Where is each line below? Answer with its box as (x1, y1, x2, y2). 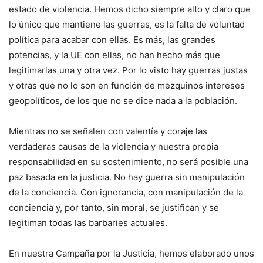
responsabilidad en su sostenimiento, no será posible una (9, 156, 248, 167)
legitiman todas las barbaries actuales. (9, 217, 167, 228)
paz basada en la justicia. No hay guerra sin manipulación (9, 171, 245, 183)
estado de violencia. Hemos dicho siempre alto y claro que (9, 3, 251, 15)
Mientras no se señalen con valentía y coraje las (9, 125, 207, 137)
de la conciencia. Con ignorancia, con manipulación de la (9, 186, 243, 198)
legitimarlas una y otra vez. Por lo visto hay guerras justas (9, 64, 248, 76)
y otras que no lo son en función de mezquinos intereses (9, 79, 245, 91)
